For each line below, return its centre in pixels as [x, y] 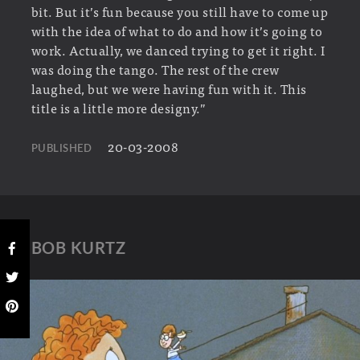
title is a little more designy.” [119, 108]
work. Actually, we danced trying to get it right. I [178, 50]
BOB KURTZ [78, 250]
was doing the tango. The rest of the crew [155, 70]
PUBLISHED [61, 149]
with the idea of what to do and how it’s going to [177, 31]
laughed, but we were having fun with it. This [169, 89]
